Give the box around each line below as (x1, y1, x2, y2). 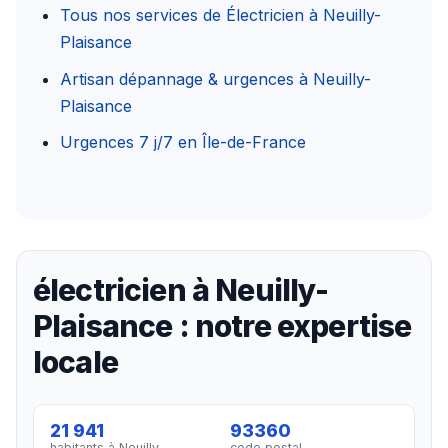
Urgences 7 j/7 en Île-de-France (60, 132, 306, 153)
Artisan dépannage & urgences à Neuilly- (60, 68, 371, 89)
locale (33, 343, 118, 380)
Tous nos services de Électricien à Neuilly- (60, 5, 381, 26)
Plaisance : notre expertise (33, 307, 412, 344)
